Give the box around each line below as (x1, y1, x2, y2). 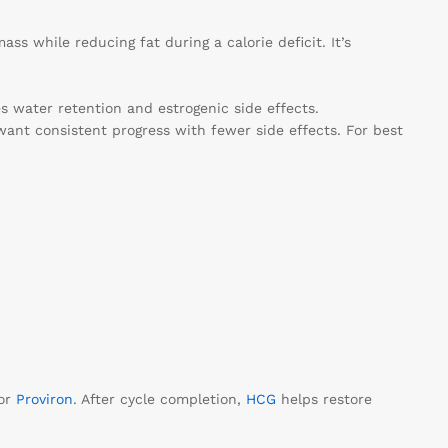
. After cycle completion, (72, 391, 246, 408)
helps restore (275, 391, 372, 408)
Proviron (15, 391, 73, 408)
